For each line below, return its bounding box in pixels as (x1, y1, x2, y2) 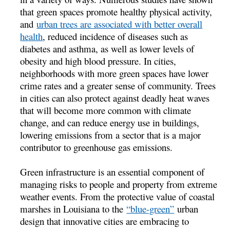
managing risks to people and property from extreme (20, 177, 218, 190)
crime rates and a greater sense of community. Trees (20, 79, 216, 92)
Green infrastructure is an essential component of (20, 165, 205, 178)
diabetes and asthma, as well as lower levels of (20, 42, 195, 55)
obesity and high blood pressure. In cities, (20, 54, 177, 67)
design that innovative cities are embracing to (20, 214, 189, 227)
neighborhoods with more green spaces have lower (20, 66, 209, 80)
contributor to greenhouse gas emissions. (20, 140, 173, 154)
